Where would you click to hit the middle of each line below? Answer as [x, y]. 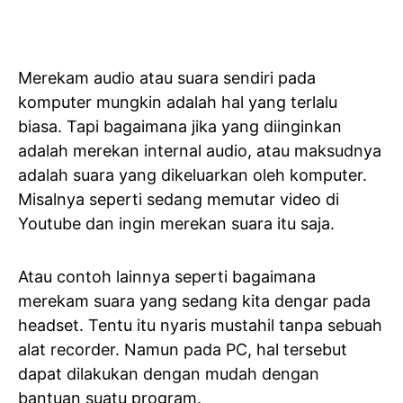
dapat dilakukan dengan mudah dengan [169, 374]
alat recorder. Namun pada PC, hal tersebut [183, 349]
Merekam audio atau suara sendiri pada [167, 78]
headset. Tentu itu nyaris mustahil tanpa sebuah [200, 325]
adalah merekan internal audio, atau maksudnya [200, 151]
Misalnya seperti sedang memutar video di [179, 199]
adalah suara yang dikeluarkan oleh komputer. [193, 175]
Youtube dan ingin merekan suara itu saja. [176, 224]
